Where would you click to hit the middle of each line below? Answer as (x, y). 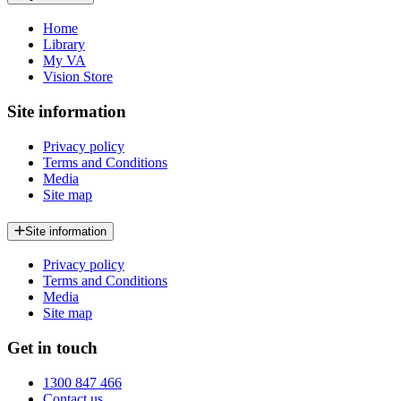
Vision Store (78, 77)
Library (64, 45)
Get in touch (52, 348)
